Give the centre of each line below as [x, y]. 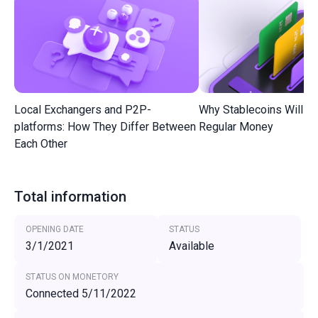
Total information [70, 197]
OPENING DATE [55, 229]
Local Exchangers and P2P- [83, 110]
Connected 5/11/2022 [81, 294]
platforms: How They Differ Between [105, 127]
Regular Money [236, 127]
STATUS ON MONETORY [72, 277]
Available [192, 246]
